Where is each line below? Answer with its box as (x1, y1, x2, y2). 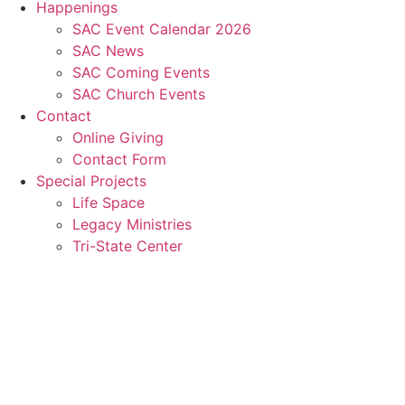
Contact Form (72, 150, 166, 168)
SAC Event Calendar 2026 (72, 20, 251, 38)
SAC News (72, 42, 144, 60)
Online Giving (72, 128, 164, 146)
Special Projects (36, 172, 146, 190)
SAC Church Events (72, 85, 205, 103)
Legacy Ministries (72, 215, 192, 233)
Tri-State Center (72, 237, 183, 255)
